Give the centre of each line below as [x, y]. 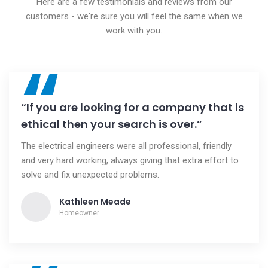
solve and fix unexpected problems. [90, 175]
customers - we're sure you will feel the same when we [134, 16]
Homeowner [79, 213]
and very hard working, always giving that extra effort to [130, 160]
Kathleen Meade [95, 202]
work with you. [134, 31]
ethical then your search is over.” [112, 124]
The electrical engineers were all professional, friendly [126, 146]
